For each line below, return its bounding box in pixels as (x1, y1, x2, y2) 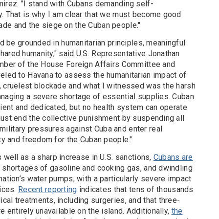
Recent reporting (18, 185, 77, 195)
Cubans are (153, 153, 193, 162)
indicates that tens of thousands (77, 185, 194, 195)
